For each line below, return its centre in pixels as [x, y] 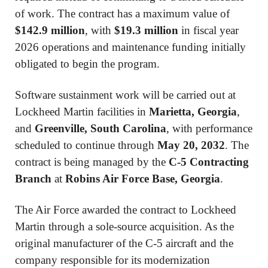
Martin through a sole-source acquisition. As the [124, 227]
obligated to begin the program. [87, 64]
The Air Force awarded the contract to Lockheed [126, 210]
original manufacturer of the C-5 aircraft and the [124, 243]
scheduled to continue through [86, 145]
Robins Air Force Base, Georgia [143, 179]
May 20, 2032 [191, 145]
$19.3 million [146, 31]
